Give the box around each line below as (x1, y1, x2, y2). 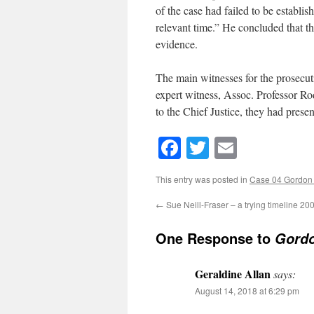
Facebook (181, 132, 267, 163)
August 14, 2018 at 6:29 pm (195, 285, 299, 297)
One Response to (156, 228, 275, 249)
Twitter (209, 132, 273, 163)
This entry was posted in (156, 173, 250, 186)
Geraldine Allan (195, 266, 271, 282)
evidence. (156, 36, 198, 51)
